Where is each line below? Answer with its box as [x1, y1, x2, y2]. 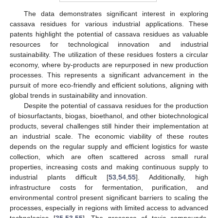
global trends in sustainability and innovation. [10, 91, 147, 100]
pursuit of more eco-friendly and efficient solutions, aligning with [10, 81, 208, 90]
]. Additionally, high [136, 173, 208, 182]
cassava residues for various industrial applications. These [10, 20, 208, 28]
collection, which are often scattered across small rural [10, 153, 208, 161]
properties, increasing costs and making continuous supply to [10, 163, 208, 171]
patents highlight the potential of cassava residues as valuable [10, 30, 208, 38]
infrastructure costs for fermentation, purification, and [10, 183, 208, 192]
